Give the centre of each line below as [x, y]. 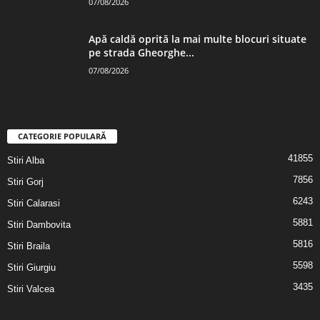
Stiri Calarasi [34, 203]
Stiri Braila [29, 246]
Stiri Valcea [31, 289]
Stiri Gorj [25, 181]
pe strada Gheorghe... [141, 52]
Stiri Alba [26, 160]
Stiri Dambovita [39, 224]
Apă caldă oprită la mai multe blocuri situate [197, 39]
